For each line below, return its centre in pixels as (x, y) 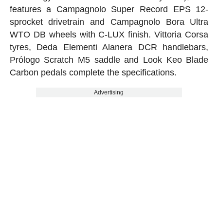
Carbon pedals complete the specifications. (93, 72)
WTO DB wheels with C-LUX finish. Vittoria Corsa (109, 34)
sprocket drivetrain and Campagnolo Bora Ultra (109, 22)
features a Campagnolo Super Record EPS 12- (109, 9)
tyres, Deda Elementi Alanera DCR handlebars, (109, 47)
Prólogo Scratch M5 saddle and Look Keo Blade (109, 60)
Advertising (109, 92)
